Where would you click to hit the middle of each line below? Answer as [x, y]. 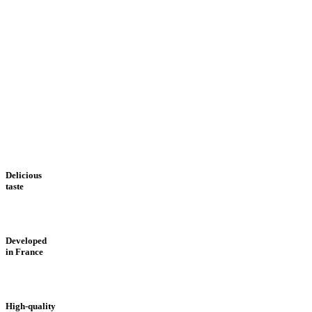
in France [24, 251]
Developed [26, 240]
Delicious [24, 175]
